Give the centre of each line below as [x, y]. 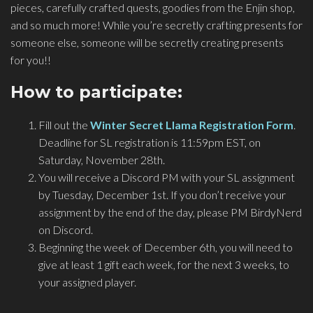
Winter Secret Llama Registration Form [192, 125]
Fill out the [63, 125]
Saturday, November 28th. [102, 160]
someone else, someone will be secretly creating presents [147, 43]
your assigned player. [87, 282]
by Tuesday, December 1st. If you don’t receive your [162, 195]
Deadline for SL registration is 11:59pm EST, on [150, 143]
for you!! [31, 60]
